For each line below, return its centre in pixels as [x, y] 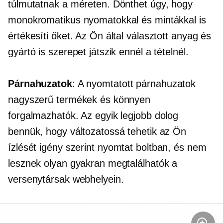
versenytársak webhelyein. [66, 179]
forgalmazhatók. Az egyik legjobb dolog [93, 116]
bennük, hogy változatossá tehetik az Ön [97, 132]
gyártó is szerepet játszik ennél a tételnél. [98, 52]
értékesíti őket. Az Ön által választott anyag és [110, 36]
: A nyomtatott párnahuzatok [134, 84]
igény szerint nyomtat [86, 148]
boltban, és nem [170, 148]
